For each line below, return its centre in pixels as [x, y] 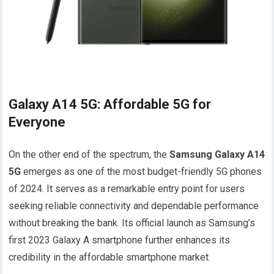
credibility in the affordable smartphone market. [110, 257]
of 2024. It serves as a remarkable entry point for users [127, 189]
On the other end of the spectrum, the [89, 155]
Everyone [37, 122]
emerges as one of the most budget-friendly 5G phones [142, 172]
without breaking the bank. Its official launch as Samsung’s [132, 223]
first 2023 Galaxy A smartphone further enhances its [120, 240]
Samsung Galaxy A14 [217, 155]
